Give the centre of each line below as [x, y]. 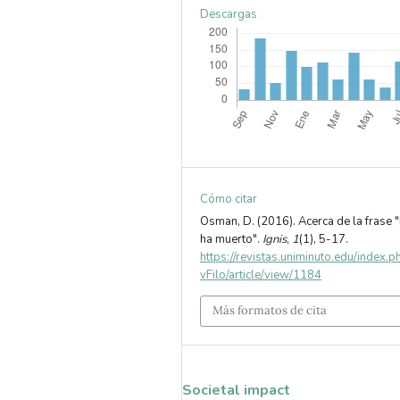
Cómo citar [229, 200]
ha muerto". [232, 240]
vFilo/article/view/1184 [261, 275]
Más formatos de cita [270, 311]
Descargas [229, 14]
